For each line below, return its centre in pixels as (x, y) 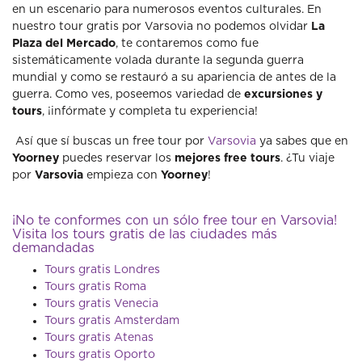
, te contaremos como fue (187, 44)
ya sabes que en (302, 141)
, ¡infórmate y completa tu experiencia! (150, 112)
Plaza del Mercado (64, 44)
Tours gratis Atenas (99, 338)
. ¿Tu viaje (307, 158)
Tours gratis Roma (95, 287)
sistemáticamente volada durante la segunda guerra (158, 61)
